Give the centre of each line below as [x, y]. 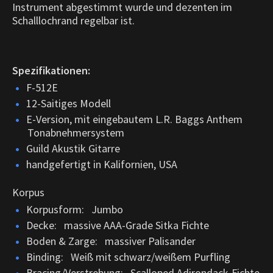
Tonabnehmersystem [76, 132]
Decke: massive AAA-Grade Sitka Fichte [118, 225]
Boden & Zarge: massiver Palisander [111, 241]
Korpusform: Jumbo [75, 209]
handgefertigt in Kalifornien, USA [102, 164]
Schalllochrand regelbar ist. [73, 20]
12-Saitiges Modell [69, 103]
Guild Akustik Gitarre [73, 148]
